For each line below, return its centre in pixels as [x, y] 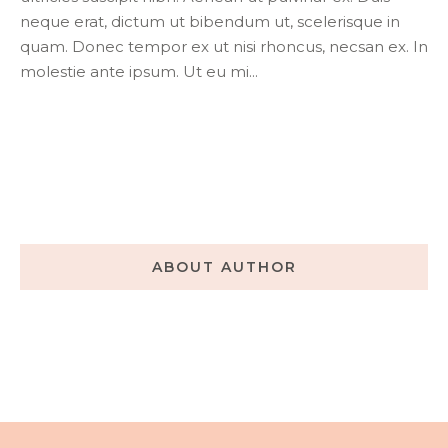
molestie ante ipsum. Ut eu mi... [139, 71]
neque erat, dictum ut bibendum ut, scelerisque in [210, 21]
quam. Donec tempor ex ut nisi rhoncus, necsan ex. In [224, 46]
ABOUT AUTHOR [224, 266]
